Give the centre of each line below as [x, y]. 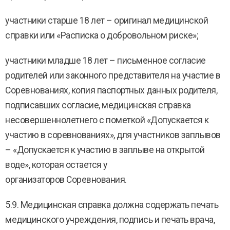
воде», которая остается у [56, 165]
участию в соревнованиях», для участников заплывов [113, 135]
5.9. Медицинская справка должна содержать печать [112, 205]
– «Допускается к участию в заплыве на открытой [105, 150]
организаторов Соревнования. [66, 180]
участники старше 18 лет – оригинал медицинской [107, 21]
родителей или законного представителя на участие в [113, 75]
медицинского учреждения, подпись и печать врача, [110, 220]
